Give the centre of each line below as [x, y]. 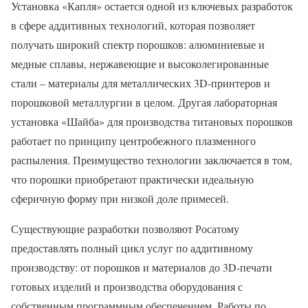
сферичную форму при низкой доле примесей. [120, 198]
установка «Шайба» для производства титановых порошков [152, 121]
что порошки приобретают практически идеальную [132, 179]
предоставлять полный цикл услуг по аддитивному [132, 247]
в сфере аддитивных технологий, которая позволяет [133, 25]
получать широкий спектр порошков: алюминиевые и [138, 44]
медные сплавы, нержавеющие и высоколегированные [140, 63]
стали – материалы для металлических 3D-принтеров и [141, 82]
